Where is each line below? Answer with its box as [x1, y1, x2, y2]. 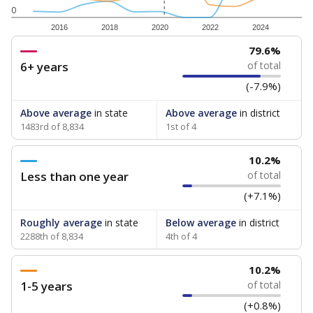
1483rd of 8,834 [20, 120, 84, 133]
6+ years [20, 59, 68, 75]
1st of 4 [165, 120, 196, 133]
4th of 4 [165, 230, 197, 242]
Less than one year [20, 168, 129, 184]
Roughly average [20, 216, 102, 229]
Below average [165, 216, 236, 229]
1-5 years [20, 278, 73, 294]
